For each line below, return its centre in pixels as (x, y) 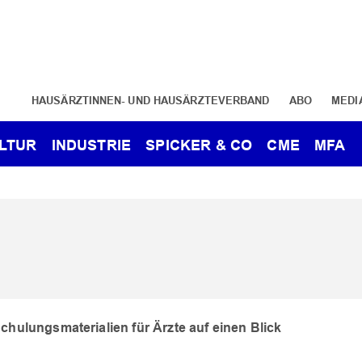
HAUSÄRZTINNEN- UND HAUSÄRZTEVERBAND (151, 100)
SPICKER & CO (199, 145)
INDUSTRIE (91, 145)
